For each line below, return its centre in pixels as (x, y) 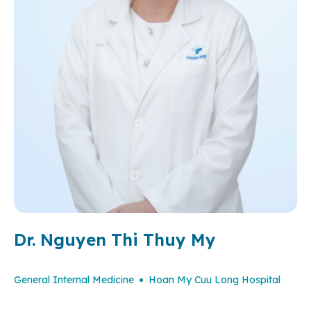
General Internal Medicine (74, 279)
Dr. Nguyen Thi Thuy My (115, 239)
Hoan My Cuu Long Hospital (215, 279)
